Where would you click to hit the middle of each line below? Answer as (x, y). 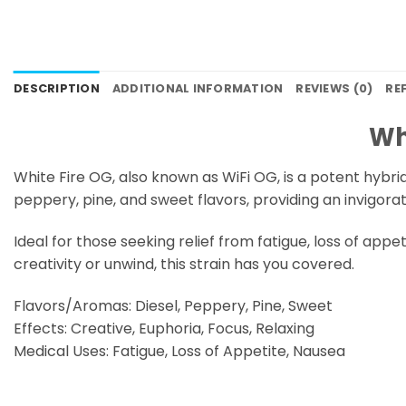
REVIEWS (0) (334, 89)
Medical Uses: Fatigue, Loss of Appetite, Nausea (179, 351)
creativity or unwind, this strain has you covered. (184, 264)
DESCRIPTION (57, 89)
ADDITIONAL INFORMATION (198, 89)
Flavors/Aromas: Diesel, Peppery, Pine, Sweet (173, 305)
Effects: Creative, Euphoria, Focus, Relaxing (164, 328)
